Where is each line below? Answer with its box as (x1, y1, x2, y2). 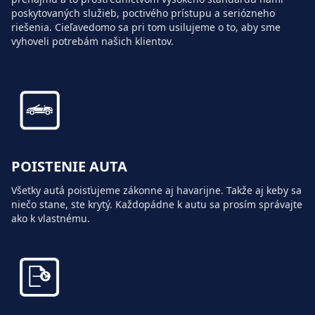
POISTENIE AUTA (11, 157, 127, 176)
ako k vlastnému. (11, 212, 90, 226)
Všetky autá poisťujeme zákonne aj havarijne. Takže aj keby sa (11, 184, 302, 198)
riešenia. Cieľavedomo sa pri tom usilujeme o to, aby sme (11, 20, 281, 34)
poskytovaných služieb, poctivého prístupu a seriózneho (11, 6, 275, 20)
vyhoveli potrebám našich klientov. (11, 34, 174, 49)
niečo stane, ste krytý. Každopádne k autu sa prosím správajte (11, 198, 302, 212)
